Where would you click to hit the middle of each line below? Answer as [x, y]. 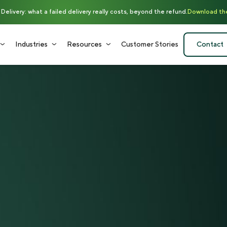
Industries [31, 45]
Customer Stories [150, 45]
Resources [84, 45]
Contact [210, 45]
